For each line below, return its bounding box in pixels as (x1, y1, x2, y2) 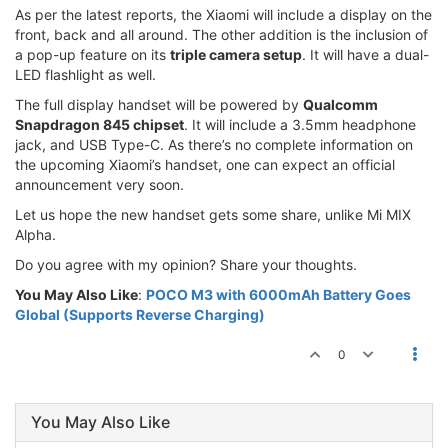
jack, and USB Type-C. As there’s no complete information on (15, 135, 413, 153)
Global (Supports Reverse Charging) (15, 305, 265, 323)
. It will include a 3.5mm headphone (184, 115, 416, 133)
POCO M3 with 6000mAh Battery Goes (146, 285, 411, 303)
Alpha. (15, 225, 56, 243)
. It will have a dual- (302, 45, 429, 63)
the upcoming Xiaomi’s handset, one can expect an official (15, 155, 395, 173)
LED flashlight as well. (15, 65, 156, 83)
